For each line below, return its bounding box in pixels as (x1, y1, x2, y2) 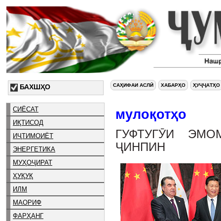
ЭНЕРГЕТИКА (13, 145, 55, 153)
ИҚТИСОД (13, 118, 43, 126)
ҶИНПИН (115, 140, 165, 153)
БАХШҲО (20, 83, 50, 91)
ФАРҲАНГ (13, 212, 43, 220)
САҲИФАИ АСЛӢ (113, 82, 153, 88)
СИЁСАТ (13, 105, 38, 113)
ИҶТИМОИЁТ (13, 132, 53, 140)
